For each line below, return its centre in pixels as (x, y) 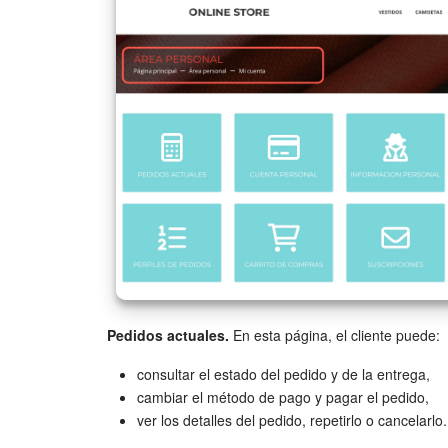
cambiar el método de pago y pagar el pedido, (283, 397)
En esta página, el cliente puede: (334, 335)
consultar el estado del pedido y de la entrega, (283, 374)
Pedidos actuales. (168, 335)
